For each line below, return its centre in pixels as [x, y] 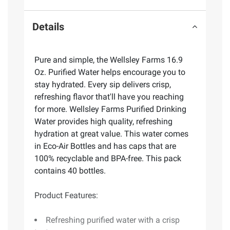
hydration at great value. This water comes [111, 133]
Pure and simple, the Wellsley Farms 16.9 [109, 60]
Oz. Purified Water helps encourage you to [110, 72]
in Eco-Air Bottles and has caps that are [105, 146]
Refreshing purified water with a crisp [113, 220]
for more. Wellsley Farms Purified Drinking [110, 109]
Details [48, 27]
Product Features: [66, 195]
